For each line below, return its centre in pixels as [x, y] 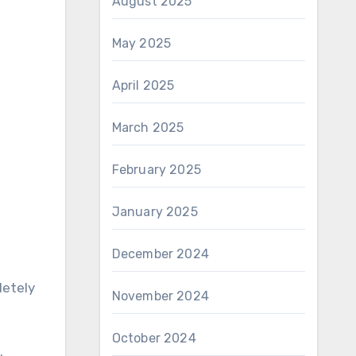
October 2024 [154, 338]
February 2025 [157, 170]
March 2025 [148, 128]
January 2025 [155, 212]
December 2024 [161, 254]
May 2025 [141, 43]
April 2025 [143, 85]
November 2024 [161, 296]
